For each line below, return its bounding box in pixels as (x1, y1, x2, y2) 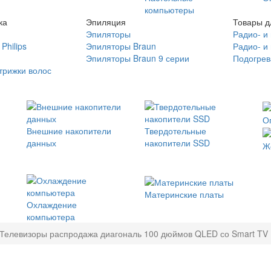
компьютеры (145, 4, 194, 16)
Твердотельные (145, 125, 206, 137)
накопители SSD (145, 137, 210, 149)
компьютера (27, 211, 75, 223)
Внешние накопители (27, 125, 111, 137)
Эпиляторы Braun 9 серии (85, 52, 189, 64)
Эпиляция (85, 16, 126, 28)
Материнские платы (145, 188, 224, 200)
